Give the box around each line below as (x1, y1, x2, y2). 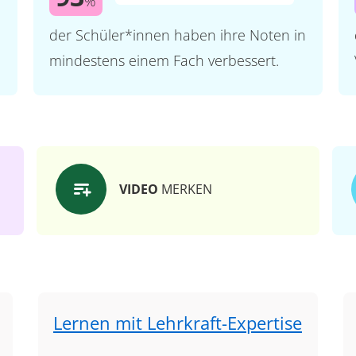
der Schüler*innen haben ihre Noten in (48, 25, 306, 44)
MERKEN (158, 180, 212, 198)
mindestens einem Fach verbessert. (48, 51, 279, 70)
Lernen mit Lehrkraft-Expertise (53, 311, 302, 335)
